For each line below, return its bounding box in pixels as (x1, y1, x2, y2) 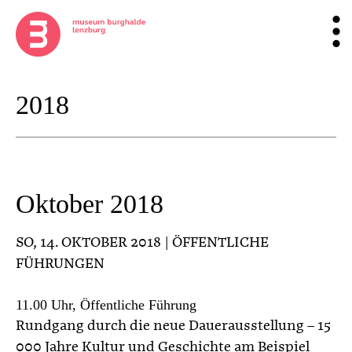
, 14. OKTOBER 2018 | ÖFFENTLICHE (33, 235, 269, 250)
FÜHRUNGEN (16, 256, 104, 271)
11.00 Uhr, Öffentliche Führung (16, 296, 196, 313)
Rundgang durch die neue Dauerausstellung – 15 (16, 318, 331, 333)
